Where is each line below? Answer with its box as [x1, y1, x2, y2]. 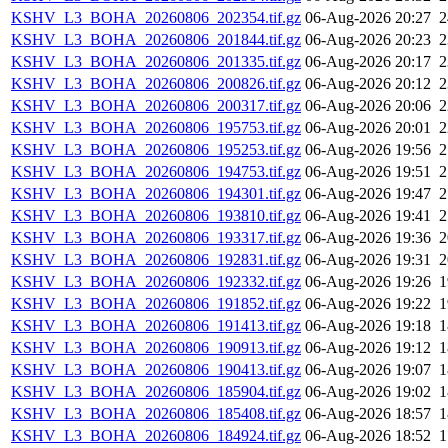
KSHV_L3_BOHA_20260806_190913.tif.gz [11, 339, 301, 357]
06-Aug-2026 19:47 [305, 185, 431, 203]
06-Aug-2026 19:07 [305, 361, 431, 379]
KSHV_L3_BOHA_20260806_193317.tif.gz [11, 229, 301, 247]
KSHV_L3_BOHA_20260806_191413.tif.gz [11, 317, 301, 335]
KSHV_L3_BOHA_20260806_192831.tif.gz [11, 251, 301, 269]
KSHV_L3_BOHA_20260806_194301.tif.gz [11, 185, 301, 203]
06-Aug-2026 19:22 [305, 295, 431, 313]
